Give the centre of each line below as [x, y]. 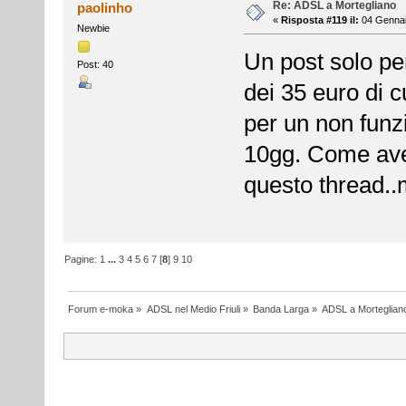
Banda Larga [280, 309]
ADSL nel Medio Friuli [193, 309]
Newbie [93, 28]
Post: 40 [95, 64]
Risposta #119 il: [319, 19]
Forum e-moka [101, 309]
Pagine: [82, 259]
